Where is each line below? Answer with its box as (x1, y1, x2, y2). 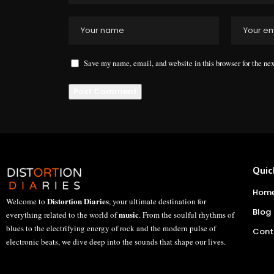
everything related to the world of (6, 209, 119, 221)
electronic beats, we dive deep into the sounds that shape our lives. (6, 236, 226, 248)
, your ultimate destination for (109, 196, 206, 207)
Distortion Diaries (47, 195, 109, 207)
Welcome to (6, 196, 47, 207)
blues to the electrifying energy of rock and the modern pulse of (6, 223, 216, 234)
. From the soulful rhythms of (139, 209, 234, 221)
